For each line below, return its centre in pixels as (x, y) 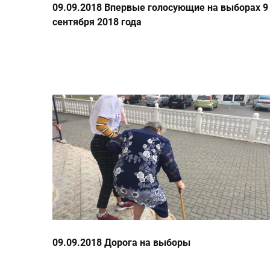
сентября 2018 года (97, 22)
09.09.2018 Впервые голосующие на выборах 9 (160, 8)
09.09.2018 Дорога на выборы (121, 243)
